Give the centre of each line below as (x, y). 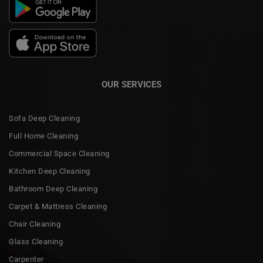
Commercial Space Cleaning (59, 154)
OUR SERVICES (131, 85)
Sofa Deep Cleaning (44, 118)
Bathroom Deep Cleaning (53, 189)
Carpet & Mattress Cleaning (58, 206)
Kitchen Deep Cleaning (50, 171)
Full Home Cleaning (43, 136)
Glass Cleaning (36, 242)
